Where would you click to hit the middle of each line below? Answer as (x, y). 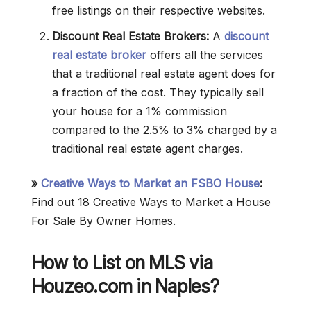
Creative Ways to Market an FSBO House (150, 184)
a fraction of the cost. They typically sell (158, 93)
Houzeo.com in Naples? (125, 287)
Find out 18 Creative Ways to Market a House (151, 202)
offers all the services (205, 55)
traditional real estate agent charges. (148, 149)
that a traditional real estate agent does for (164, 74)
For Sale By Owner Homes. (103, 221)
